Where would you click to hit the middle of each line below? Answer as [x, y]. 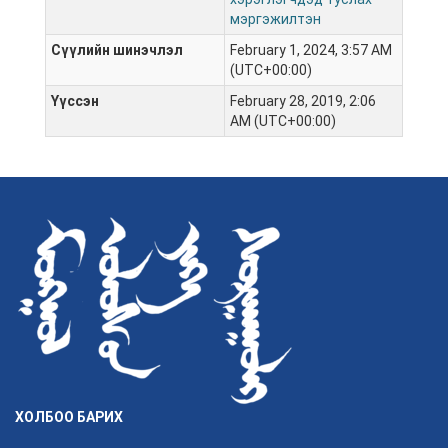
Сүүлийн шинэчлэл [117, 50]
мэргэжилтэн [275, 19]
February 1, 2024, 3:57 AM [311, 50]
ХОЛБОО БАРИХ [69, 417]
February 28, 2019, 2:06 [303, 101]
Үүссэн [75, 101]
